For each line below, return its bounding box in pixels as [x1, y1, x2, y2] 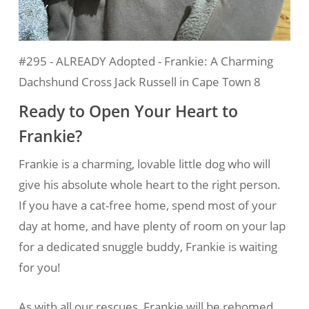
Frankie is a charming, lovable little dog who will [18, 156, 270, 172]
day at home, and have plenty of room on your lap [18, 218, 286, 235]
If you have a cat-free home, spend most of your [18, 197, 277, 214]
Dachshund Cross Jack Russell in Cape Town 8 [18, 74, 261, 90]
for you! [18, 259, 61, 276]
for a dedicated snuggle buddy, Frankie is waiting [18, 239, 277, 255]
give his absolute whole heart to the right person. [18, 177, 281, 193]
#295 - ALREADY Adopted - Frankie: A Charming [18, 53, 273, 70]
